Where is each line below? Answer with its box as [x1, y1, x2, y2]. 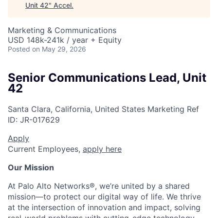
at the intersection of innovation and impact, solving [8, 202, 200, 212]
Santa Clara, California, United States [8, 104, 145, 114]
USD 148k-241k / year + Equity [8, 35, 122, 45]
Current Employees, [8, 144, 83, 154]
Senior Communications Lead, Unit [8, 71, 206, 85]
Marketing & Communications [8, 25, 116, 35]
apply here [83, 144, 122, 154]
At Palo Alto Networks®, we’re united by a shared [8, 181, 190, 191]
